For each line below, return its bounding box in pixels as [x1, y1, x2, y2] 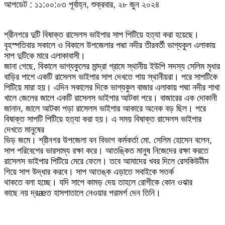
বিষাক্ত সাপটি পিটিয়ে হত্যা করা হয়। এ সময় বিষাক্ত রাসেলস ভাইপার [4, 114, 201, 125]
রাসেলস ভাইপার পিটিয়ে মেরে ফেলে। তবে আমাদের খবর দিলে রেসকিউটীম [4, 156, 208, 167]
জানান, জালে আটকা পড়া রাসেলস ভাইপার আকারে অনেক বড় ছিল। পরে [4, 103, 206, 114]
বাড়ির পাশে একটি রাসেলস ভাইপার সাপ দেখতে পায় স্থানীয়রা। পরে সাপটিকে [4, 72, 217, 82]
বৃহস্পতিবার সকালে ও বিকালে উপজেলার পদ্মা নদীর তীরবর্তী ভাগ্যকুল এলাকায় [4, 40, 215, 51]
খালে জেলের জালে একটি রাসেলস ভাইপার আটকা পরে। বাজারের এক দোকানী [4, 93, 217, 103]
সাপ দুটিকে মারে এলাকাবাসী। [4, 51, 85, 61]
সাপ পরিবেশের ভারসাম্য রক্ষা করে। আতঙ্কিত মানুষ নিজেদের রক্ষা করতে [4, 146, 208, 156]
